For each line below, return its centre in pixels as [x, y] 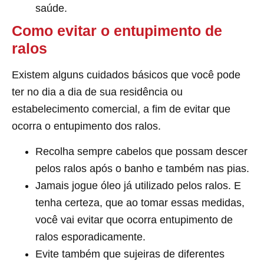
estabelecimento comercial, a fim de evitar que [121, 109]
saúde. [51, 9]
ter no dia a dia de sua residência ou [97, 92]
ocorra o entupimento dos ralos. [86, 126]
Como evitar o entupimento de [117, 31]
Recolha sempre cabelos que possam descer [141, 152]
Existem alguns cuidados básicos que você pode [126, 75]
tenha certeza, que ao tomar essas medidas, [140, 203]
